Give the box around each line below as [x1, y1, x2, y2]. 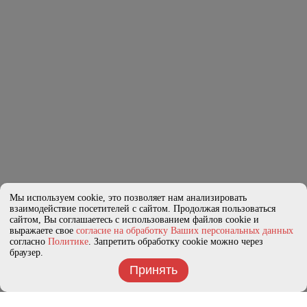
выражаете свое [10, 225, 76, 236]
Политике [48, 236, 88, 247]
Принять [130, 263, 177, 277]
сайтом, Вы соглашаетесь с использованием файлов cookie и [10, 214, 259, 225]
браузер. [10, 247, 43, 258]
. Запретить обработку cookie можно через [88, 236, 263, 247]
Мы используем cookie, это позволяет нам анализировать [10, 193, 247, 203]
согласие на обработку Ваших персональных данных [76, 225, 293, 236]
